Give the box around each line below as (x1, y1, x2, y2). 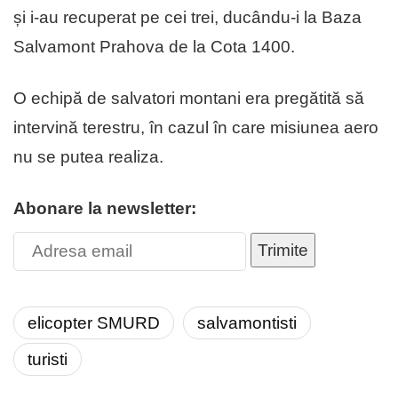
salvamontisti (197, 313, 297, 332)
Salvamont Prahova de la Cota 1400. (13, 36, 295, 56)
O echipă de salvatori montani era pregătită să (13, 88, 364, 107)
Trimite (258, 240, 308, 259)
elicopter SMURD (28, 313, 160, 332)
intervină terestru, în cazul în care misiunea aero (13, 117, 378, 137)
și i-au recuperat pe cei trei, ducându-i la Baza (13, 7, 362, 27)
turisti (28, 349, 68, 369)
